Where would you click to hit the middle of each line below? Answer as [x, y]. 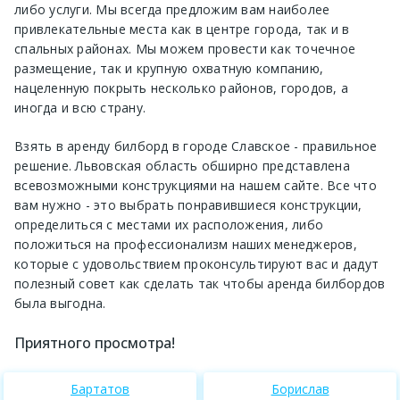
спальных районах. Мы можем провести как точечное [185, 48]
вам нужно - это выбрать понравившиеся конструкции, [188, 204]
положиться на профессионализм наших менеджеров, [186, 244]
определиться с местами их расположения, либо [169, 224]
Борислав [300, 388]
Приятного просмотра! [95, 342]
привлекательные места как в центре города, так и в [182, 29]
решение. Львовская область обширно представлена [182, 165]
